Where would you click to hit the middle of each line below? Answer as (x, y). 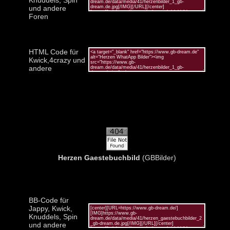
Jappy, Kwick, (50, 208)
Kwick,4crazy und (57, 60)
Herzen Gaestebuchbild (99, 157)
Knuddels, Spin (53, 216)
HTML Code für (53, 52)
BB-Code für (49, 200)
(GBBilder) (158, 157)
